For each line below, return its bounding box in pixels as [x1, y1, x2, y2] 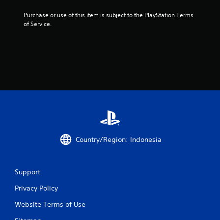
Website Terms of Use [15, 200, 85, 209]
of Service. [24, 20, 52, 28]
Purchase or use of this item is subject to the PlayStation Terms [24, 11, 193, 19]
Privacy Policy [15, 184, 58, 192]
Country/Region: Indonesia [75, 135, 162, 144]
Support [15, 167, 40, 176]
